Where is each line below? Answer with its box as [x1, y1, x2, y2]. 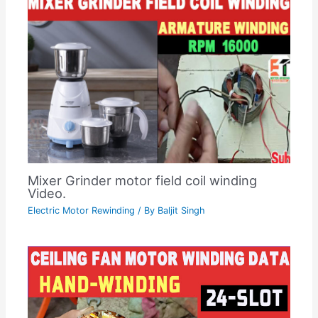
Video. [28, 185, 67, 201]
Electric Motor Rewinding [28, 205, 136, 216]
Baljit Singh [158, 205, 206, 216]
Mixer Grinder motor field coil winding [28, 172, 258, 188]
